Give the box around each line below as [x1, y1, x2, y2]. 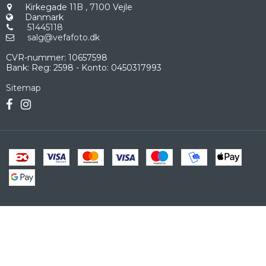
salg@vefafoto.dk [27, 31, 100, 43]
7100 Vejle [87, 1, 132, 12]
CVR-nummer [6, 52, 64, 63]
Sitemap [6, 82, 41, 93]
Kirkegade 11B [25, 1, 83, 12]
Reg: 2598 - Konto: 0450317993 [29, 62, 161, 73]
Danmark [25, 11, 64, 23]
